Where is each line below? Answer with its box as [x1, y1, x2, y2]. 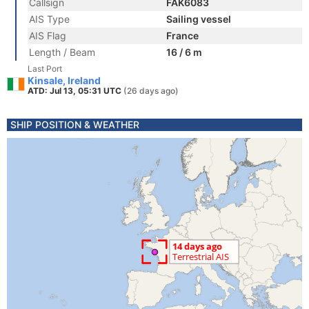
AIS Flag [29, 30, 66, 41]
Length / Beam [29, 46, 95, 58]
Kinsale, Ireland [28, 74, 101, 86]
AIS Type [29, 13, 70, 25]
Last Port [28, 63, 62, 74]
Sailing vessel [166, 13, 231, 25]
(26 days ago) [123, 86, 179, 96]
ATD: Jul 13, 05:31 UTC [28, 86, 123, 96]
